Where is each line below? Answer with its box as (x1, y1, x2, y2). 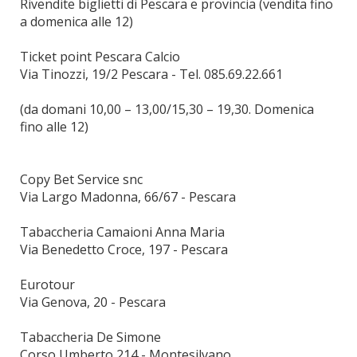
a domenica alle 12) (20, 13, 133, 30)
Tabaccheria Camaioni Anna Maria (20, 223, 225, 241)
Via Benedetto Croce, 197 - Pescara (20, 241, 228, 258)
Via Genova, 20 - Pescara (20, 293, 166, 311)
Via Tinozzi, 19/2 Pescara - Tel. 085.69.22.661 (20, 65, 283, 83)
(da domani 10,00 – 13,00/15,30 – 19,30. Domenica (20, 100, 314, 118)
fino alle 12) (20, 118, 88, 135)
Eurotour (20, 276, 75, 293)
